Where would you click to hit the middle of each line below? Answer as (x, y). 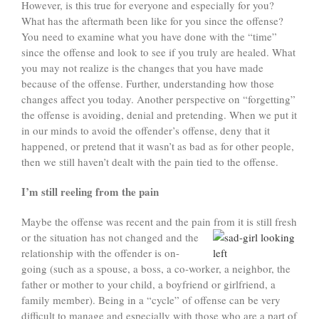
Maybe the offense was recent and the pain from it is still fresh (159, 222)
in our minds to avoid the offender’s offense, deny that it (146, 131)
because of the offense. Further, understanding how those (148, 84)
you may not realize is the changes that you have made (142, 68)
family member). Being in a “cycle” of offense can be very (151, 300)
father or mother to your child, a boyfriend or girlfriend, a (148, 284)
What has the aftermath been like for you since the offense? (152, 21)
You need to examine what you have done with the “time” (149, 37)
